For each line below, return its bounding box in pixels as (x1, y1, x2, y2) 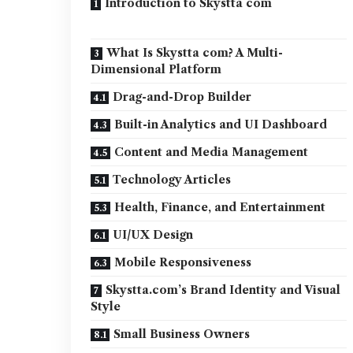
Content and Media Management (114, 145, 309, 159)
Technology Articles (113, 173, 232, 187)
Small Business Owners (113, 327, 251, 341)
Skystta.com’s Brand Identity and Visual (106, 283, 341, 297)
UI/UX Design (113, 228, 194, 242)
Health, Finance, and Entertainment (114, 200, 326, 214)
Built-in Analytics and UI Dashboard (114, 117, 328, 132)
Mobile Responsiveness (114, 255, 252, 269)
